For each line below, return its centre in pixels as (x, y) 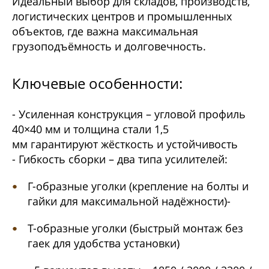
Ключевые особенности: (97, 83)
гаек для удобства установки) (103, 243)
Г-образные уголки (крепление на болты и (138, 186)
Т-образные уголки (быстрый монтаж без (135, 228)
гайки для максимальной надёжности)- (129, 201)
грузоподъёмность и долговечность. (109, 47)
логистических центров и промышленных (122, 17)
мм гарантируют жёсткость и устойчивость (125, 144)
